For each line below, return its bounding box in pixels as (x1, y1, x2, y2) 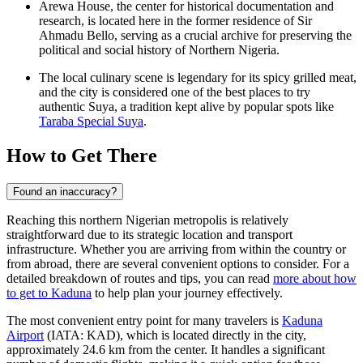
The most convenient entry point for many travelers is (6, 313, 282, 327)
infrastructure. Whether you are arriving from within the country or (6, 241, 346, 256)
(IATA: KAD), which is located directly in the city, (44, 327, 306, 342)
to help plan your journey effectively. (92, 285, 283, 300)
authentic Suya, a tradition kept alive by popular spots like (39, 100, 334, 114)
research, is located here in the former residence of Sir (39, 14, 312, 28)
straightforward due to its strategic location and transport (6, 227, 293, 241)
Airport (6, 327, 44, 342)
